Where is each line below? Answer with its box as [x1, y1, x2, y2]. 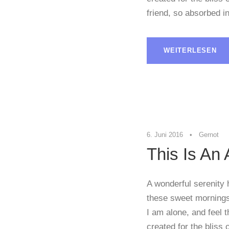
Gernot [199, 131, 219, 139]
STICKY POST [179, 82, 219, 88]
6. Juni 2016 [147, 131, 183, 139]
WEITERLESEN [164, 47, 217, 55]
